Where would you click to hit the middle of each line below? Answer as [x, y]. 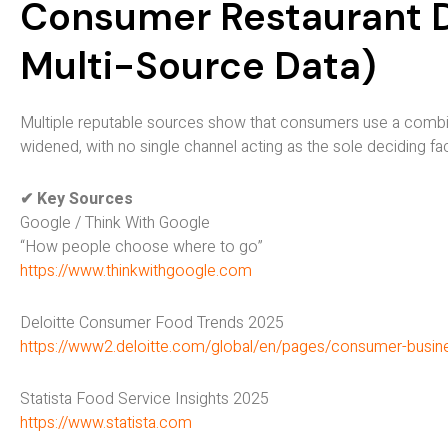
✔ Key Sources [76, 198]
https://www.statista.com [106, 422]
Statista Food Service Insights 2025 [144, 398]
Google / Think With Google [115, 222]
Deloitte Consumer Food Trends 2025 [152, 322]
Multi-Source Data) [198, 65]
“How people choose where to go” [141, 246]
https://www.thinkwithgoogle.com [136, 270]
